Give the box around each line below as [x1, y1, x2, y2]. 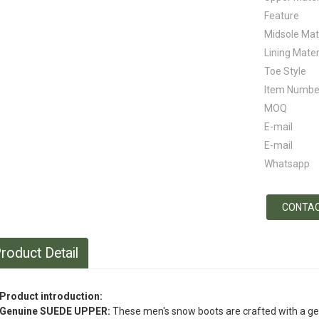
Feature [264, 10, 299, 21]
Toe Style [264, 66, 306, 77]
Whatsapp [264, 158, 310, 169]
